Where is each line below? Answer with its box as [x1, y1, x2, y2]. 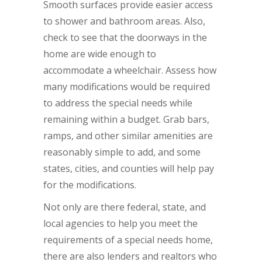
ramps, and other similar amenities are [43, 129, 213, 142]
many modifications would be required [43, 80, 210, 93]
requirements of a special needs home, [43, 233, 213, 246]
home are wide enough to [43, 47, 156, 60]
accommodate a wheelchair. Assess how [43, 64, 216, 77]
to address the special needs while [43, 96, 192, 109]
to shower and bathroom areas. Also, [43, 15, 205, 27]
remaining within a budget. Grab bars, [43, 113, 209, 126]
